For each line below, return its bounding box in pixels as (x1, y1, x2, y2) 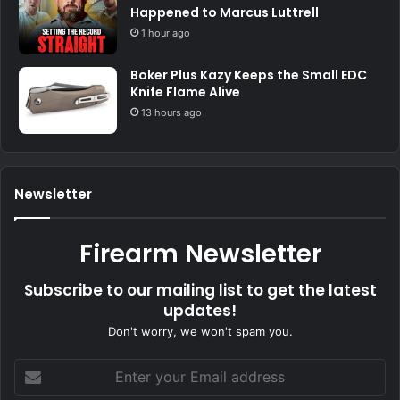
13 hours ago (141, 106, 202, 120)
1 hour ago (141, 27, 190, 40)
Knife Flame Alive (130, 83, 240, 102)
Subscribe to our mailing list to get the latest (23, 279, 377, 302)
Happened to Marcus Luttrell (130, 4, 319, 22)
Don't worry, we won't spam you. (107, 324, 293, 339)
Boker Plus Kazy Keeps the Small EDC (130, 66, 367, 85)
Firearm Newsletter (79, 237, 321, 272)
